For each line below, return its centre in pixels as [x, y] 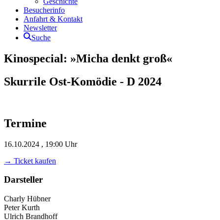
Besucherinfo [44, 10]
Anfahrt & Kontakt [53, 19]
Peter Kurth [22, 207]
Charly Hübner [27, 198]
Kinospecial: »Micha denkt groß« [88, 58]
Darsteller [23, 180]
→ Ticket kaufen [30, 161]
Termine [25, 123]
